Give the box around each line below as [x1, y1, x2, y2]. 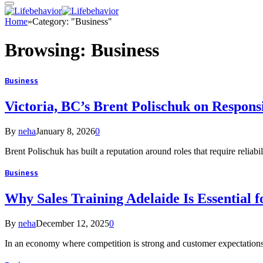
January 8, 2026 [36, 126, 95, 136]
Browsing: [5, 39, 91, 61]
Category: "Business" [32, 16, 112, 26]
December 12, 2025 [36, 218, 109, 228]
